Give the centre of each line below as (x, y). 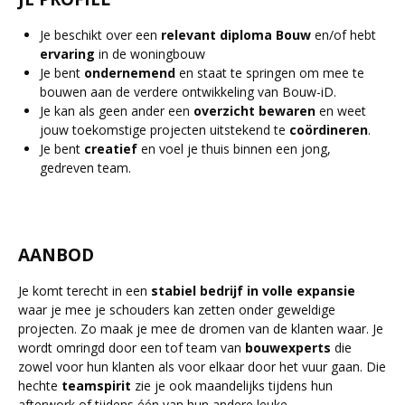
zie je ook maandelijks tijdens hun (232, 386)
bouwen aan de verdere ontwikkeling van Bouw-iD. (188, 92)
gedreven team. (85, 168)
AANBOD (56, 255)
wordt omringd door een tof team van (132, 348)
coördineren (329, 130)
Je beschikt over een (100, 35)
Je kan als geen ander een (117, 111)
